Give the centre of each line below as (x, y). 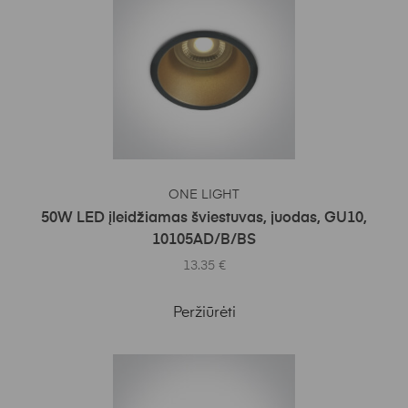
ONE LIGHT (204, 195)
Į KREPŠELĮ (210, 187)
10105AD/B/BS (204, 241)
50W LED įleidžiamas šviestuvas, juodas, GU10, (204, 219)
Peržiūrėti (204, 313)
